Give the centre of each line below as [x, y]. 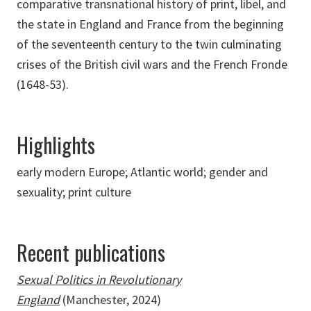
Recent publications [91, 253]
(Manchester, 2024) [112, 300]
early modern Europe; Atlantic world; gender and [142, 172]
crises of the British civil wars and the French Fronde [152, 65]
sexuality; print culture [74, 192]
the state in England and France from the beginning [150, 24]
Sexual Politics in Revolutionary [99, 280]
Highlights [56, 145]
